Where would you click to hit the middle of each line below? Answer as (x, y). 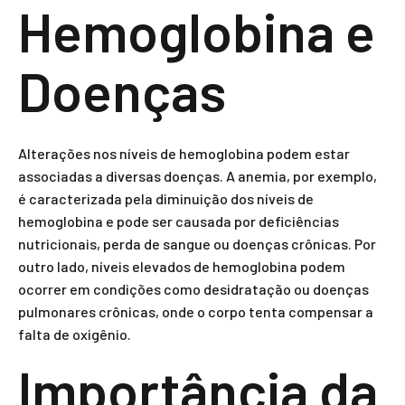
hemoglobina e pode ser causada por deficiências (179, 221)
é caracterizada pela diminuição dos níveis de (166, 198)
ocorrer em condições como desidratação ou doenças (193, 289)
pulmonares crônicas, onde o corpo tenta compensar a (196, 311)
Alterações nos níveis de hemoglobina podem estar (184, 153)
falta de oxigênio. (75, 334)
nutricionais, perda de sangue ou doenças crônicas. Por (197, 244)
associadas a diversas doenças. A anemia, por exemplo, (198, 176)
